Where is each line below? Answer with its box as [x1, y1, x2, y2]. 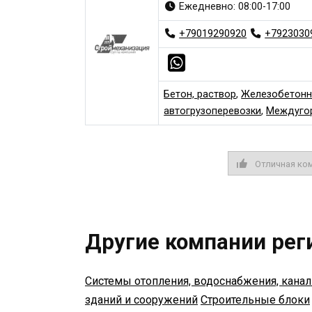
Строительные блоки [201, 292, 310, 306]
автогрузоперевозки [164, 105, 262, 118]
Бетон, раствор [164, 88, 237, 101]
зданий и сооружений [85, 292, 198, 306]
